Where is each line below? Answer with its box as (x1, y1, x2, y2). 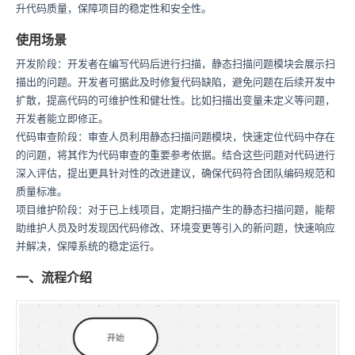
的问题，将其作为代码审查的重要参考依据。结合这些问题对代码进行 (16, 149, 335, 161)
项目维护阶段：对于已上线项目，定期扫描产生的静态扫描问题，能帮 (16, 204, 335, 216)
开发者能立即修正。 (16, 113, 109, 124)
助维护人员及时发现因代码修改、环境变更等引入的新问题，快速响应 (16, 222, 335, 234)
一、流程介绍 (16, 271, 92, 284)
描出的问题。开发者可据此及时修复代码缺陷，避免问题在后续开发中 (16, 76, 335, 88)
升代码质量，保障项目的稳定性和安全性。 (16, 2, 212, 14)
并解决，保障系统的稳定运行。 (16, 240, 160, 252)
